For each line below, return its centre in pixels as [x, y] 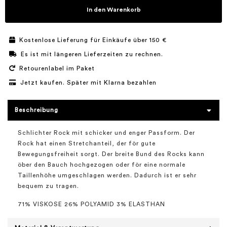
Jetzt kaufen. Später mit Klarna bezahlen [88, 83]
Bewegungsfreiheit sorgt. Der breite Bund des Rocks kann [111, 154]
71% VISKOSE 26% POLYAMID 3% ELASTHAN [91, 204]
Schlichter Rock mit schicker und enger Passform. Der [106, 133]
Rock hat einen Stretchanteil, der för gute [87, 143]
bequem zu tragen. [48, 186]
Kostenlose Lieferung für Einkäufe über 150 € [93, 40]
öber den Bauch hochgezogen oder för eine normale [102, 165]
